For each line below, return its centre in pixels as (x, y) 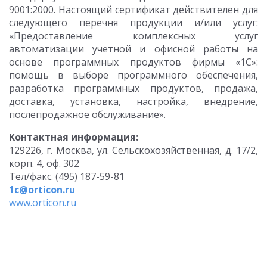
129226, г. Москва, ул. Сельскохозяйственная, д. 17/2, (133, 150)
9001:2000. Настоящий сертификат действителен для (133, 10)
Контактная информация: (74, 137)
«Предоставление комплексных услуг (133, 36)
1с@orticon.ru (42, 190)
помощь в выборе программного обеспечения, (133, 75)
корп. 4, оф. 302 (44, 163)
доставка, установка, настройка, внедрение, (133, 101)
